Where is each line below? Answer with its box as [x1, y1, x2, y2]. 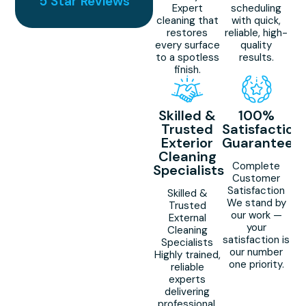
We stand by [226, 196, 286, 210]
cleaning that [156, 14, 219, 28]
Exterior [161, 134, 214, 152]
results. [238, 51, 274, 65]
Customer [232, 171, 281, 186]
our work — [230, 208, 282, 223]
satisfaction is [223, 233, 290, 247]
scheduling [231, 1, 282, 16]
